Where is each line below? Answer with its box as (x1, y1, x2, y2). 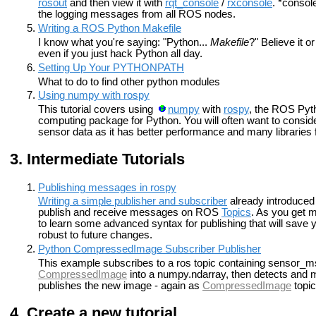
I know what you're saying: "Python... (38, 37, 210, 49)
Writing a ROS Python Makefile (38, 22, 181, 34)
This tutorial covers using (38, 104, 156, 116)
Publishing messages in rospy (38, 181, 176, 193)
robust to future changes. (38, 229, 152, 241)
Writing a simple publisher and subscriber (38, 195, 227, 207)
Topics (221, 207, 251, 219)
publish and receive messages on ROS (38, 207, 221, 219)
